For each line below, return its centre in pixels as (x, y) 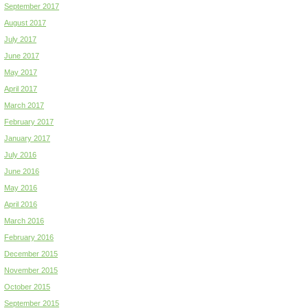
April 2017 (21, 88)
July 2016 (20, 154)
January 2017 (27, 138)
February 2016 (29, 237)
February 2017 (29, 121)
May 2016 (21, 187)
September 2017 (32, 6)
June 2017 (22, 55)
